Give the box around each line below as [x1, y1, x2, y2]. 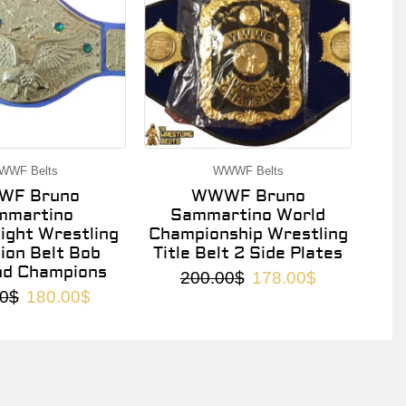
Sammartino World [170, 204, 326, 226]
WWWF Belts [212, 163, 284, 178]
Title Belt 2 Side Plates [153, 242, 343, 264]
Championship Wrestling [148, 223, 348, 245]
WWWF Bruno [190, 185, 305, 207]
